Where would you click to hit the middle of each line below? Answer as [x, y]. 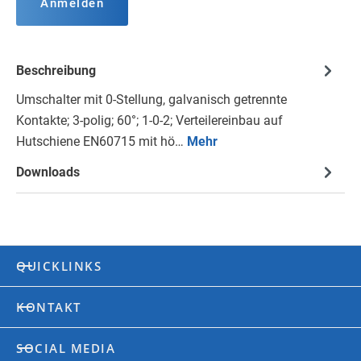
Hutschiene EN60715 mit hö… [102, 142]
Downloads [48, 172]
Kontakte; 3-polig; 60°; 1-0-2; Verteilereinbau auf [149, 121]
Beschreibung [56, 71]
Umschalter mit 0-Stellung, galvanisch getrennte [151, 100]
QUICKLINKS [59, 266]
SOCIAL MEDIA [66, 349]
